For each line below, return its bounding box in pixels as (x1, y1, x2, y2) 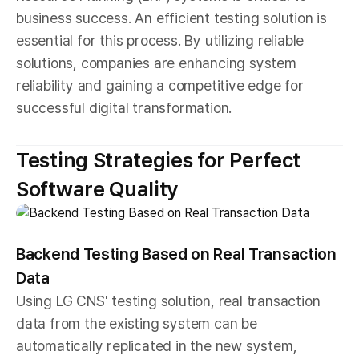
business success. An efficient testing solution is (16, 9, 327, 26)
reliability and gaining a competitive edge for (16, 76, 304, 94)
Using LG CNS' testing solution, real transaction (16, 292, 321, 309)
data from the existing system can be (16, 314, 257, 332)
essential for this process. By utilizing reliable (16, 31, 305, 49)
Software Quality (16, 175, 179, 201)
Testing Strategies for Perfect (16, 147, 301, 172)
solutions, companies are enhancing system (16, 54, 296, 71)
